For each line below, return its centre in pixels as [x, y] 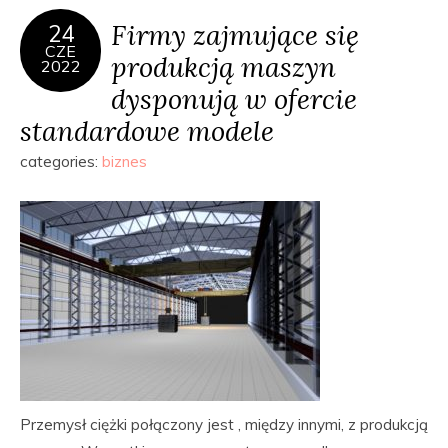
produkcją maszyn [223, 66]
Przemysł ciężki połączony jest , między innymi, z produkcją [224, 424]
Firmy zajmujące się [235, 34]
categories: [61, 161]
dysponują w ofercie [234, 98]
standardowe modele [147, 130]
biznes [124, 161]
